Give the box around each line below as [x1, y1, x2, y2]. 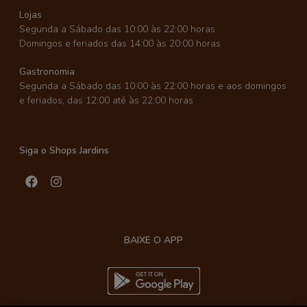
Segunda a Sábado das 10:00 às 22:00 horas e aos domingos [19, 79, 286, 93]
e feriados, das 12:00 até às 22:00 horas [19, 93, 193, 107]
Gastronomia [19, 64, 75, 78]
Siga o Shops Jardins [19, 143, 109, 157]
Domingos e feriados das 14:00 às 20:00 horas [19, 36, 221, 50]
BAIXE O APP [124, 233, 183, 247]
